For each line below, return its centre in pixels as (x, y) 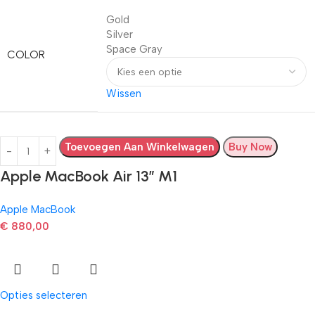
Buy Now (250, 147)
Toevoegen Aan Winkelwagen (140, 147)
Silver (120, 35)
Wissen (124, 94)
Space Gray (134, 50)
